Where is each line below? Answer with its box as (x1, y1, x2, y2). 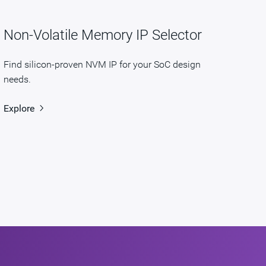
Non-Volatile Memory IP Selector (3, 26, 202, 43)
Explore (3, 102, 34, 114)
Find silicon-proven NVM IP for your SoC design (3, 58, 201, 70)
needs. (3, 73, 31, 85)
